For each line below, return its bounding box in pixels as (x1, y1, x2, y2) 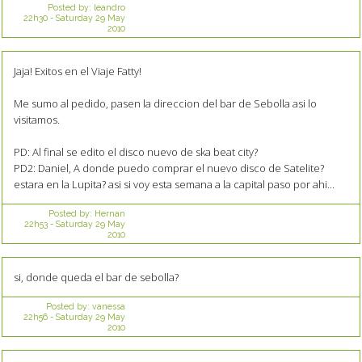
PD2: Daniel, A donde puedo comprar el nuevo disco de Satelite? (13, 160, 324, 175)
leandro (93, 2, 125, 12)
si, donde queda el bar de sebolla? (13, 269, 179, 284)
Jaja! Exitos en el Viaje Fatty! (13, 63, 141, 78)
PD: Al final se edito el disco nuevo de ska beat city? (13, 144, 258, 159)
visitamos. (13, 112, 60, 127)
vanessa (91, 301, 125, 311)
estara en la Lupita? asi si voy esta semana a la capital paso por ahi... (13, 176, 335, 192)
